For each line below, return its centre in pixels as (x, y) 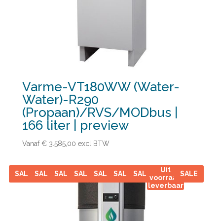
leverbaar (166, 185)
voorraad (166, 177)
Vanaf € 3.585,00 (49, 144)
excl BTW (92, 144)
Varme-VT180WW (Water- (101, 87)
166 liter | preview (75, 126)
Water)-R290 (60, 100)
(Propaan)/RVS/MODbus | (100, 113)
